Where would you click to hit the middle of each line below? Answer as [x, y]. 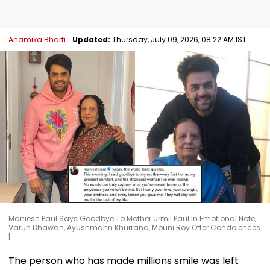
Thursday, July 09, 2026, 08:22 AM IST [178, 39]
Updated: [91, 39]
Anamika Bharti [37, 39]
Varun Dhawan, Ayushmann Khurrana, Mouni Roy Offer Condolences [134, 227]
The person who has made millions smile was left [124, 260]
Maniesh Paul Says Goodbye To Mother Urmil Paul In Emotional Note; [133, 218]
